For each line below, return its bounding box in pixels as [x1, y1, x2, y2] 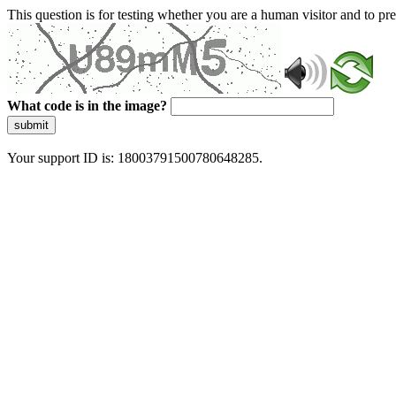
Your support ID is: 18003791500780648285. [7, 150, 263, 165]
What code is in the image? [7, 98, 167, 113]
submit [14, 118, 49, 132]
